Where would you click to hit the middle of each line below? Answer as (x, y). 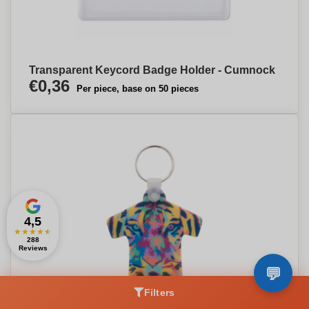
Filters (159, 292)
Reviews (33, 248)
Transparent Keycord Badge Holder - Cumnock (152, 70)
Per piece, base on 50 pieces (138, 89)
